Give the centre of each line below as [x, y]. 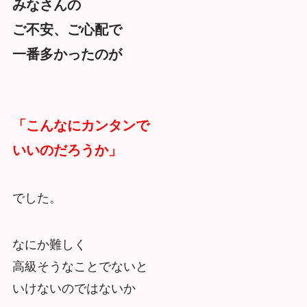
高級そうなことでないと [80, 266]
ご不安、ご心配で [67, 30]
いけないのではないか [74, 288]
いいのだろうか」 [67, 150]
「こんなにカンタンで [81, 125]
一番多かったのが [67, 54]
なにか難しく [49, 244]
